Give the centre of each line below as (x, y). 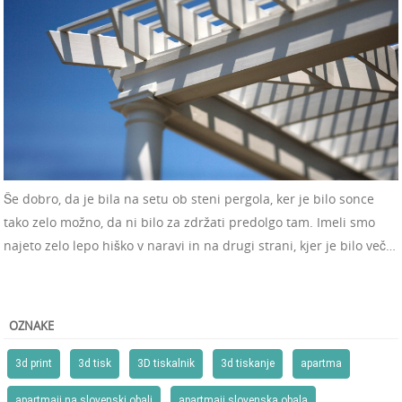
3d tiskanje (248, 364)
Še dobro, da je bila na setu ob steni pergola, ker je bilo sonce (189, 198)
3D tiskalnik (166, 364)
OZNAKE (31, 325)
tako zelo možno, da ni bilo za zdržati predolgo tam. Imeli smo (189, 222)
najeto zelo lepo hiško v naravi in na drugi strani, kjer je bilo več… (200, 245)
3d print (34, 364)
